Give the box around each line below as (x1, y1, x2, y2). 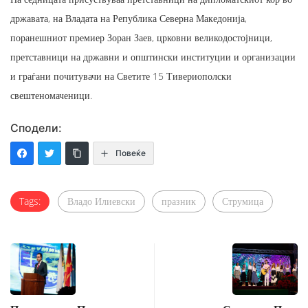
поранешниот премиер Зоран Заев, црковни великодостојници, (10, 31, 272, 44)
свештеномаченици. (10, 89, 92, 102)
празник (162, 195, 196, 208)
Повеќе (115, 148, 146, 158)
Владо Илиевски (67, 195, 135, 208)
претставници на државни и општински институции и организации (10, 50, 296, 63)
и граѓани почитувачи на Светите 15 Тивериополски (10, 69, 232, 82)
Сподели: (10, 121, 62, 135)
